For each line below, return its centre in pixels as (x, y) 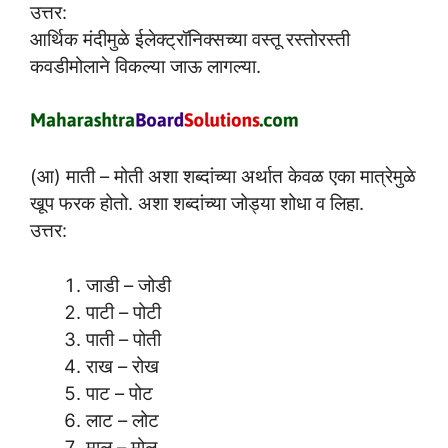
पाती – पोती (123, 338)
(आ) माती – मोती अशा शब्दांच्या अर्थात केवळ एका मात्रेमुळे (223, 175)
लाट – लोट (122, 419)
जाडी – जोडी (128, 284)
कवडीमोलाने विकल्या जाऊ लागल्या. (145, 66)
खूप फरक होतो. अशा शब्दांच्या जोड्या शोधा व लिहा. (197, 202)
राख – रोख (122, 365)
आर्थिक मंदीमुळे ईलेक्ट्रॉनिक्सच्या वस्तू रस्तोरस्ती (190, 39)
